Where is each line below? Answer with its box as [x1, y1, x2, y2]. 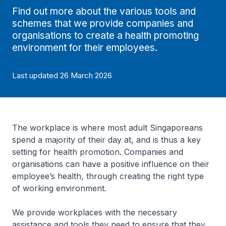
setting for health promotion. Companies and [12, 147, 183, 157]
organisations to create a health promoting [12, 30, 199, 41]
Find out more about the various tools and [12, 6, 196, 17]
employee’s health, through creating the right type [12, 171, 204, 181]
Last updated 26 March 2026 [12, 71, 112, 80]
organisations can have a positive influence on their [12, 159, 209, 169]
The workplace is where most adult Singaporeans [12, 123, 203, 133]
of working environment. [12, 183, 106, 193]
